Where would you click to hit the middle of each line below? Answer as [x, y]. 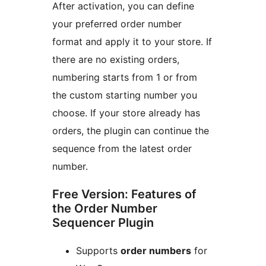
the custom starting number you [125, 95]
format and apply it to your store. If [132, 42]
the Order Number [105, 209]
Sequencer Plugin [103, 223]
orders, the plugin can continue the [131, 131]
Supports [98, 251]
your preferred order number [117, 24]
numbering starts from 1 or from [125, 77]
